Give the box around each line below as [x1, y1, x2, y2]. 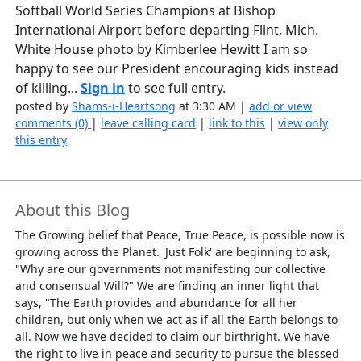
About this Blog [15, 199, 131, 222]
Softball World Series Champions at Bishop [15, 2, 276, 20]
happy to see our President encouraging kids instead [15, 60, 339, 78]
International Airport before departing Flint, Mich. [15, 21, 319, 39]
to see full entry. [125, 79, 226, 98]
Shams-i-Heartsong [72, 98, 176, 114]
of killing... [15, 79, 81, 98]
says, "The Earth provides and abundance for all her [15, 295, 298, 311]
